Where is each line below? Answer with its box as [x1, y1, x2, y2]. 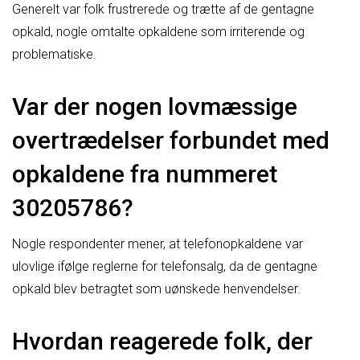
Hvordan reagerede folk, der [12, 326, 313, 355]
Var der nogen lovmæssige [12, 92, 297, 121]
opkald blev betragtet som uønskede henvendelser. [12, 280, 301, 297]
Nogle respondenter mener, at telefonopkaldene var [12, 235, 303, 252]
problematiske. [12, 46, 96, 62]
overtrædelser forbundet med [12, 125, 329, 154]
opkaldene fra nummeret [12, 159, 277, 188]
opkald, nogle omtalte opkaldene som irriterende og [12, 23, 305, 39]
